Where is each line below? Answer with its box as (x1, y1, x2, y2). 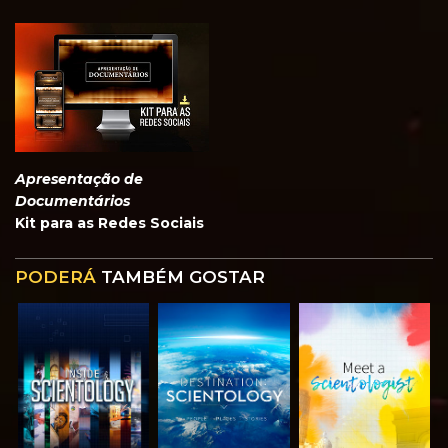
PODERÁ (15, 267, 96, 288)
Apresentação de (15, 170, 143, 189)
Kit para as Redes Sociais (15, 214, 204, 233)
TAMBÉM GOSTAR (96, 267, 265, 288)
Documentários (15, 192, 130, 211)
